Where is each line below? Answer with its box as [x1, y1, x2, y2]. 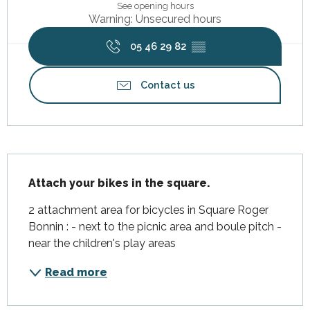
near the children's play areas [28, 237, 176, 250]
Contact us [140, 79, 195, 91]
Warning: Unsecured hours [89, 12, 221, 26]
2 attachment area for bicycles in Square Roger [28, 203, 268, 217]
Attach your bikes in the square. [28, 176, 210, 190]
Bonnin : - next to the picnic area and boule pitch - [28, 220, 282, 234]
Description [7, 156, 73, 170]
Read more [45, 266, 107, 280]
